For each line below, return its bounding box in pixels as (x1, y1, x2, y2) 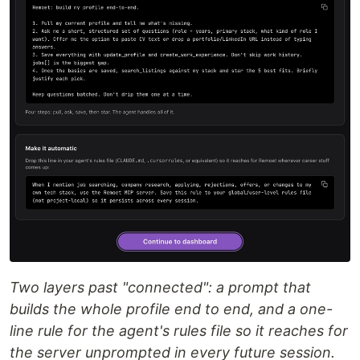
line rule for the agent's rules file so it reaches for (10, 322, 348, 340)
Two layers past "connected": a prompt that (10, 279, 311, 297)
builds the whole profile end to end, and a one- (10, 301, 333, 318)
